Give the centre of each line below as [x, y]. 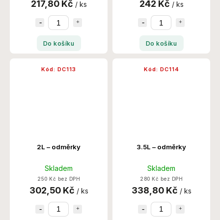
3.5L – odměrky [161, 147]
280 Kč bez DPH [161, 179]
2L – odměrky [59, 147]
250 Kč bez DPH [59, 179]
